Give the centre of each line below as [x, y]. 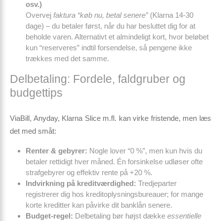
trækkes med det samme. [67, 58]
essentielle [184, 216]
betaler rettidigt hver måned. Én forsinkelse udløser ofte [114, 162]
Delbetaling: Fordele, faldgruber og [98, 79]
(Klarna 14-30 [171, 15]
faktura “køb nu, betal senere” [101, 15]
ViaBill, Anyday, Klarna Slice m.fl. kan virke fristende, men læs [110, 118]
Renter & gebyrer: [56, 151]
